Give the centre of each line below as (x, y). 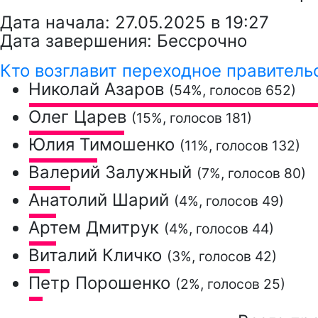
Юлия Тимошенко (104, 144)
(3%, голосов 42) (222, 256)
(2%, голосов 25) (230, 284)
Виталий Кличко (98, 255)
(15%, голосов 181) (192, 118)
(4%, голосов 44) (219, 229)
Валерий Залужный (113, 172)
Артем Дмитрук (96, 227)
